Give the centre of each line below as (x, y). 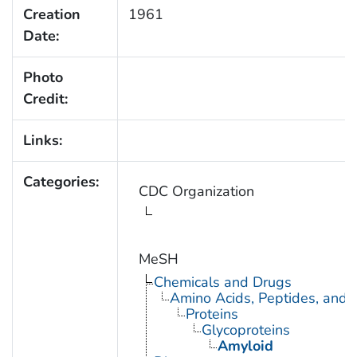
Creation (51, 15)
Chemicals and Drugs (222, 282)
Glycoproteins (245, 330)
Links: (42, 141)
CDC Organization (196, 192)
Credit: (45, 99)
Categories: (61, 182)
